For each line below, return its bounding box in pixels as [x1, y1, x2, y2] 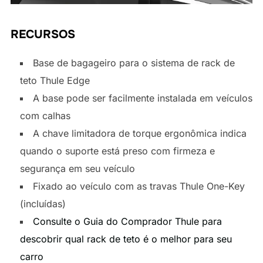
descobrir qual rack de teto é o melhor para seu [19, 233, 232, 245]
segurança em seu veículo [19, 163, 135, 175]
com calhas [19, 110, 70, 122]
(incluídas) [19, 198, 66, 210]
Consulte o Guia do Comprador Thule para [32, 215, 222, 228]
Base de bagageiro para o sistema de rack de [32, 57, 235, 69]
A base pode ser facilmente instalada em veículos [32, 92, 252, 104]
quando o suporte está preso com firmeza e [19, 145, 215, 157]
